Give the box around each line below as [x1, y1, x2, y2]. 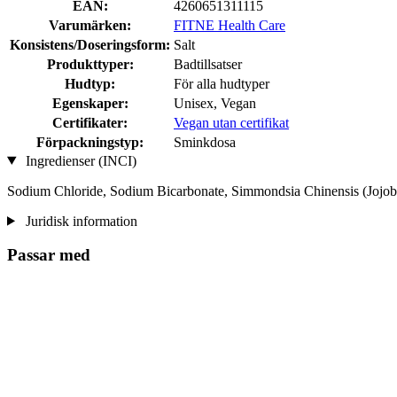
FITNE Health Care [174, 17, 285, 33]
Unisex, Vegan [174, 95, 256, 111]
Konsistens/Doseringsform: [10, 36, 170, 52]
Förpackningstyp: [36, 134, 144, 150]
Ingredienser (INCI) [21, 152, 136, 168]
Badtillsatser [174, 56, 242, 72]
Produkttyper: [46, 56, 134, 72]
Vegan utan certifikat [174, 114, 289, 130]
